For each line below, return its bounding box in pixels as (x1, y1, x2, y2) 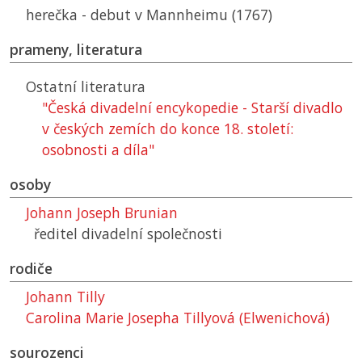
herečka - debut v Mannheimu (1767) (26, 5, 272, 25)
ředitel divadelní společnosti (34, 224, 222, 244)
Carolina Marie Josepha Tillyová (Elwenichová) (26, 308, 330, 328)
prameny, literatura (10, 40, 142, 60)
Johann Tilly (26, 287, 105, 307)
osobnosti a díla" (42, 140, 154, 160)
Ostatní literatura (26, 77, 145, 97)
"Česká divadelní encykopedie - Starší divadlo (42, 98, 343, 118)
